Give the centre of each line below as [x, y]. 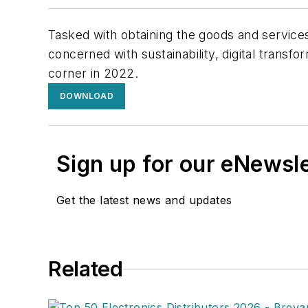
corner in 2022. [93, 74]
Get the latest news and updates [144, 200]
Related [86, 269]
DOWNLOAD [87, 96]
